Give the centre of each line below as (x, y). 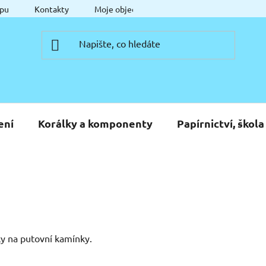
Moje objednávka (126, 9)
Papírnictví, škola (221, 123)
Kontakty (52, 9)
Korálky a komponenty (95, 123)
